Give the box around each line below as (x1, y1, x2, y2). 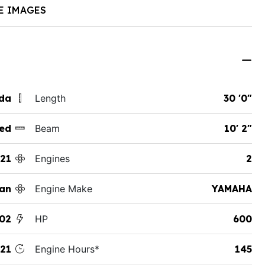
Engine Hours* (34, 243, 99, 255)
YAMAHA (211, 182, 252, 195)
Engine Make (34, 182, 92, 195)
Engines (34, 152, 70, 164)
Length (34, 92, 66, 104)
